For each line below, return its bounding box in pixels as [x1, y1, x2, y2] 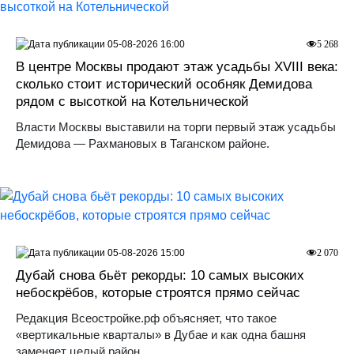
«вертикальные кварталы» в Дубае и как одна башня [16, 327, 306, 341]
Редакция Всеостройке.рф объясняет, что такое [16, 311, 277, 325]
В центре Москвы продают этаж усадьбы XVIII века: [16, 58, 338, 74]
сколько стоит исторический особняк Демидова [16, 76, 312, 92]
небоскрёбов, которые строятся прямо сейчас [16, 284, 300, 300]
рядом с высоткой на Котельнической [16, 93, 249, 109]
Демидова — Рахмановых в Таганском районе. [16, 136, 269, 150]
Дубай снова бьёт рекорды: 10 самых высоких [16, 267, 304, 283]
